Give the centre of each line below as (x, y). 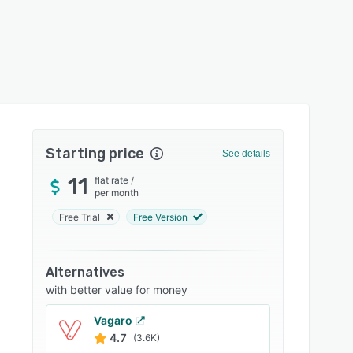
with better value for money (117, 290)
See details (246, 154)
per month (117, 193)
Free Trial (80, 217)
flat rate (112, 180)
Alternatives (85, 272)
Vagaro (113, 320)
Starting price (95, 154)
